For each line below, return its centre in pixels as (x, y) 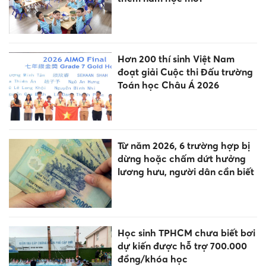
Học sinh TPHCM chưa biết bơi (186, 232)
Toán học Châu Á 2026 (168, 85)
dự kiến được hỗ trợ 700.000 (182, 246)
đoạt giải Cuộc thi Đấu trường (185, 72)
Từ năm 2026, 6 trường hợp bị (183, 146)
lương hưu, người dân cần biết (186, 172)
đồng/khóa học (152, 259)
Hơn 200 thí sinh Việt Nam (176, 59)
